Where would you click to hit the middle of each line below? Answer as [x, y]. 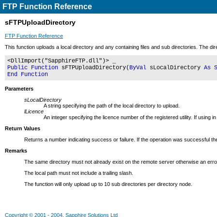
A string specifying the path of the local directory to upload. [112, 106]
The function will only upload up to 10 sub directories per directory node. [108, 184]
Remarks [16, 151]
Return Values [23, 128]
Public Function [33, 68]
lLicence [34, 111]
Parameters [19, 89]
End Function [28, 75]
